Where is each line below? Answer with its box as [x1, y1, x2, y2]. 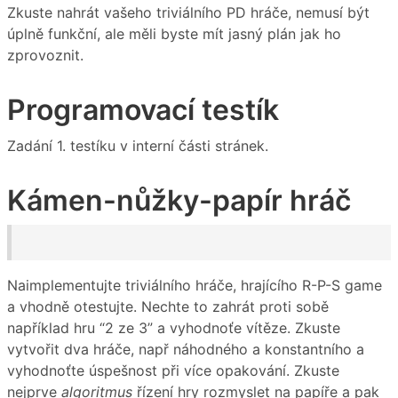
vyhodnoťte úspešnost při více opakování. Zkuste [7, 362, 339, 380]
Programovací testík [7, 92, 279, 128]
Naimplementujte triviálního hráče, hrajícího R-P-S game [7, 276, 382, 295]
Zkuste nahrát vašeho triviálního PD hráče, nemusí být [7, 4, 370, 22]
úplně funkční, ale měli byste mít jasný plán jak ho [7, 25, 341, 44]
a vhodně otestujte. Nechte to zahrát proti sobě [7, 298, 329, 316]
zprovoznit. [7, 46, 84, 65]
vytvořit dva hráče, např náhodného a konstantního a [7, 340, 364, 359]
